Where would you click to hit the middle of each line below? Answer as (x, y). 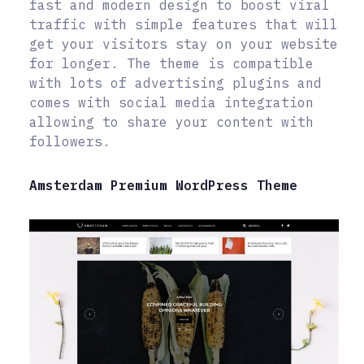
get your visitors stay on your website (184, 44)
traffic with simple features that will (184, 25)
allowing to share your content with (171, 122)
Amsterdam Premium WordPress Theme (163, 186)
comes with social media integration (171, 103)
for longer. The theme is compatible (171, 64)
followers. (70, 142)
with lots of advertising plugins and (175, 83)
